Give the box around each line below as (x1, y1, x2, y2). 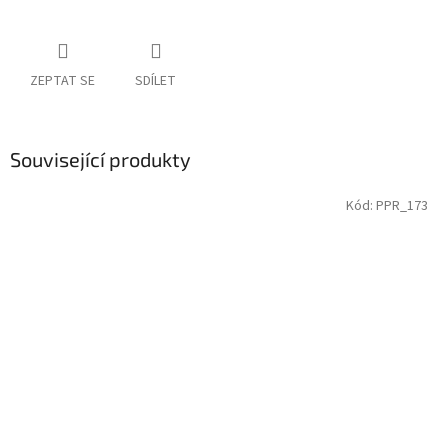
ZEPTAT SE (30, 71, 95, 92)
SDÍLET (135, 71, 176, 92)
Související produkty (10, 147, 191, 172)
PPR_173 (376, 195, 428, 216)
